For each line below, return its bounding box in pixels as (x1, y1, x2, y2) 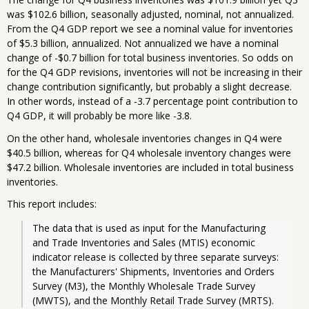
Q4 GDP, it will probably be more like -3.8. (7, 109, 192, 123)
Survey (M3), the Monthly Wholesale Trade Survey (32, 279, 255, 292)
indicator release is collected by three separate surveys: (32, 250, 279, 263)
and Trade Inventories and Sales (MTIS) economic (32, 235, 255, 249)
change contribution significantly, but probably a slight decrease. (7, 80, 292, 94)
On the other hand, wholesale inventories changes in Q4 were (7, 131, 282, 145)
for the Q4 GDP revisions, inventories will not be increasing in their (7, 66, 302, 79)
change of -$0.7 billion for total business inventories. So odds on (7, 51, 293, 65)
